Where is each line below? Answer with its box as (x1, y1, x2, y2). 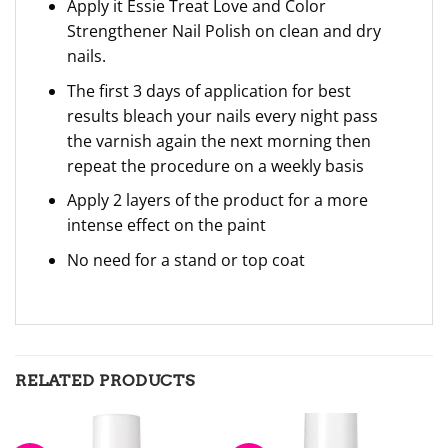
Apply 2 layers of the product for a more (66, 189, 368, 212)
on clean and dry (254, 20, 381, 43)
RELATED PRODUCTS (15, 370, 195, 390)
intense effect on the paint (66, 214, 266, 237)
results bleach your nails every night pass (66, 104, 378, 127)
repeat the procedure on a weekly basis (66, 154, 364, 177)
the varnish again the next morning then (66, 129, 371, 152)
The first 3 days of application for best (66, 79, 351, 102)
